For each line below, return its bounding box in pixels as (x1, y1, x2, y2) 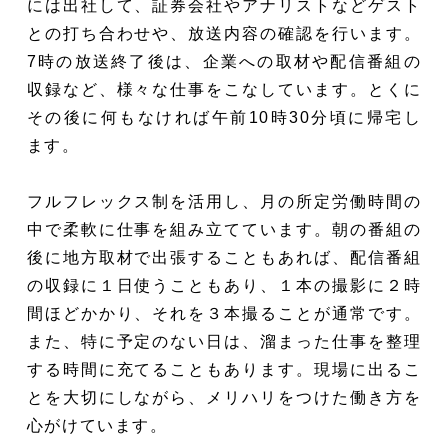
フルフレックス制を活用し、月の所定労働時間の (26, 193, 422, 211)
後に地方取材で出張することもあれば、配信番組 (26, 249, 422, 267)
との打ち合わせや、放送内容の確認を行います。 (26, 25, 422, 43)
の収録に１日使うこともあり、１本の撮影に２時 (26, 277, 422, 295)
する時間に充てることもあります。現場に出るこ (26, 361, 422, 379)
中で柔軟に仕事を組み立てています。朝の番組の (26, 221, 422, 239)
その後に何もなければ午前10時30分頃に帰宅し (26, 109, 422, 127)
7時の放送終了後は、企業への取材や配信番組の (26, 53, 422, 71)
